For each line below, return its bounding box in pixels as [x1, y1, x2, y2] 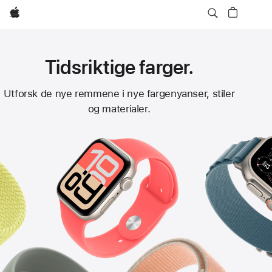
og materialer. [87, 103, 151, 115]
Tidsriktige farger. [44, 55, 194, 79]
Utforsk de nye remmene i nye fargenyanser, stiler [3, 87, 235, 100]
